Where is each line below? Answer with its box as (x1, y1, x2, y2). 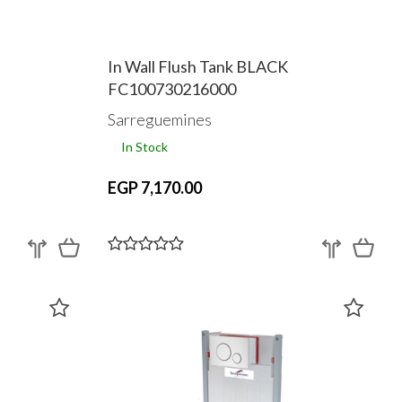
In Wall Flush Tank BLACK (107, 57, 288, 77)
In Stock (120, 138, 168, 154)
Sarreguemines (107, 109, 212, 129)
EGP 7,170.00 (107, 177, 202, 197)
